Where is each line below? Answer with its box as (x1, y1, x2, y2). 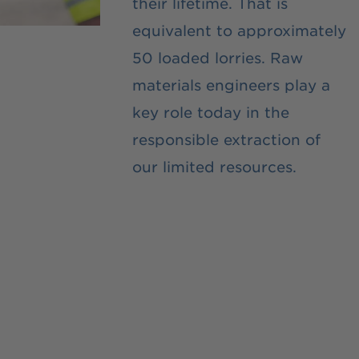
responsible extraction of (132, 130, 321, 148)
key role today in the (132, 103, 290, 121)
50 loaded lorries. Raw (132, 48, 304, 67)
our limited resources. (132, 157, 297, 175)
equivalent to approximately (132, 21, 347, 39)
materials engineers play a (132, 75, 331, 94)
